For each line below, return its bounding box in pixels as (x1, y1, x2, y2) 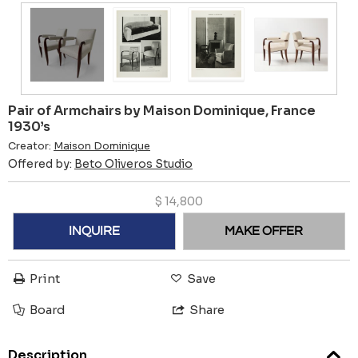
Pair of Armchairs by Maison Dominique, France (8, 101, 316, 119)
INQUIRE (68, 225, 120, 238)
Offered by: (8, 156, 74, 171)
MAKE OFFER (225, 225, 304, 238)
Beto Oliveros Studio (74, 156, 193, 171)
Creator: (8, 139, 54, 153)
